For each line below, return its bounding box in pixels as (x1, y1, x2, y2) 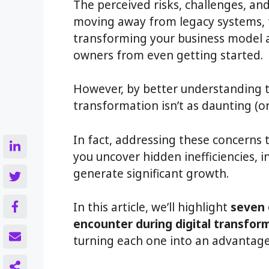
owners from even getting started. (73, 47, 263, 63)
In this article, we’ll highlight (73, 199, 231, 215)
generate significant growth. (73, 165, 229, 181)
